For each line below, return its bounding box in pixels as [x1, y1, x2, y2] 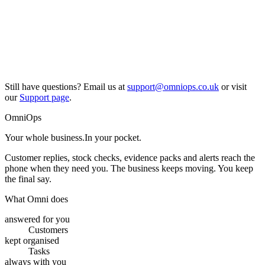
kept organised [5, 235, 59, 246]
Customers [28, 225, 68, 235]
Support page [20, 92, 69, 103]
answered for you [5, 214, 70, 225]
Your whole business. [5, 132, 85, 143]
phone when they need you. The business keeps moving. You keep [5, 163, 253, 174]
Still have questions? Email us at [5, 82, 125, 92]
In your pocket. [85, 132, 141, 143]
